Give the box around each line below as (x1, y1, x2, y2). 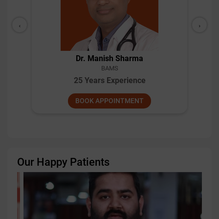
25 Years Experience (73, 76, 146, 85)
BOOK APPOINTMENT (75, 97, 144, 105)
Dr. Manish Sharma (76, 54, 143, 63)
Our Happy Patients (17, 156, 109, 168)
